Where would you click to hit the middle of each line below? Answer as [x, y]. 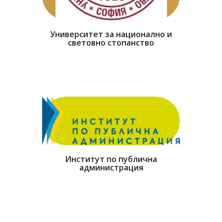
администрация [111, 168]
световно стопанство [111, 42]
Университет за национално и [111, 34]
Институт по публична [111, 159]
